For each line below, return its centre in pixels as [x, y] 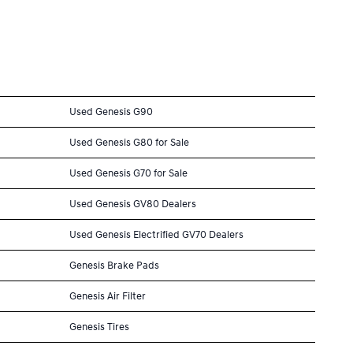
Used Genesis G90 [111, 111]
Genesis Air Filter [108, 296]
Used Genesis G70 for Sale [128, 173]
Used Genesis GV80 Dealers [133, 204]
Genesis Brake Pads [114, 265]
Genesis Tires [99, 327]
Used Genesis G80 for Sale [129, 142]
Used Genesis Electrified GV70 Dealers [156, 234]
